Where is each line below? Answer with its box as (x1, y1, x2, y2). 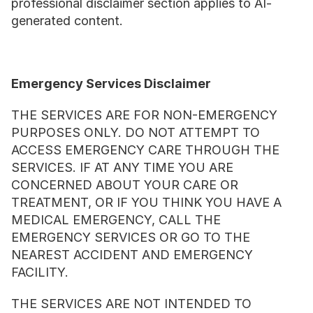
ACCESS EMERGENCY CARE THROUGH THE (11, 143, 279, 157)
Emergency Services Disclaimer (11, 76, 211, 91)
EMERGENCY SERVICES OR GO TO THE (11, 230, 250, 245)
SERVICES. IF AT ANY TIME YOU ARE (11, 160, 233, 175)
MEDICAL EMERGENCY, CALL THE (11, 212, 221, 227)
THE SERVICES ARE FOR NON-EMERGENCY (11, 108, 277, 122)
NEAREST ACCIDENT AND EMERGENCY (11, 247, 253, 262)
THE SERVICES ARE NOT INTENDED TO (11, 296, 252, 311)
